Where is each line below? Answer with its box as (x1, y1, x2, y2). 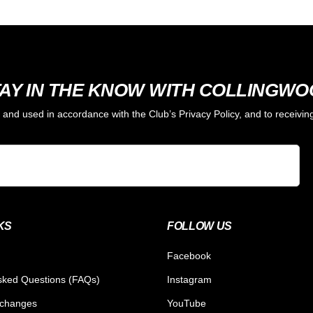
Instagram (167, 274, 212, 286)
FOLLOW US (167, 220, 233, 233)
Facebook (167, 250, 211, 262)
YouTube (167, 298, 206, 310)
